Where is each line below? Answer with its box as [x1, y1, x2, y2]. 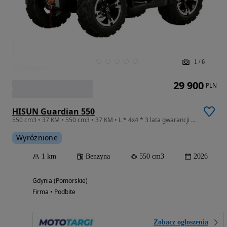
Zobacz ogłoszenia [154, 218, 208, 226]
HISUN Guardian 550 [12, 105, 95, 117]
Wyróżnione [16, 132, 58, 142]
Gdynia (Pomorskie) [32, 176, 88, 185]
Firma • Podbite [32, 187, 75, 196]
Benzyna [86, 152, 110, 160]
